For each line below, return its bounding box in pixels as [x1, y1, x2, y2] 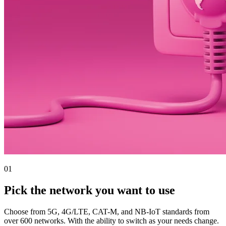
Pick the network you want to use [4, 183, 175, 197]
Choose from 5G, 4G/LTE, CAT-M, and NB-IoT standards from [4, 207, 209, 216]
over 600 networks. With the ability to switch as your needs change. [4, 216, 219, 225]
